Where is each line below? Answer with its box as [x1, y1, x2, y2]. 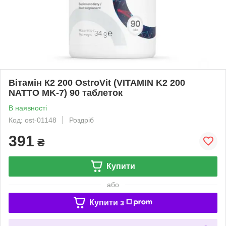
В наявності [9, 103, 47, 112]
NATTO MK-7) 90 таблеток [9, 87, 123, 98]
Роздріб [69, 116, 94, 124]
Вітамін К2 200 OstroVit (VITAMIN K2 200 [9, 77, 185, 88]
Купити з [89, 198, 124, 207]
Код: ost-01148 [9, 116, 56, 124]
